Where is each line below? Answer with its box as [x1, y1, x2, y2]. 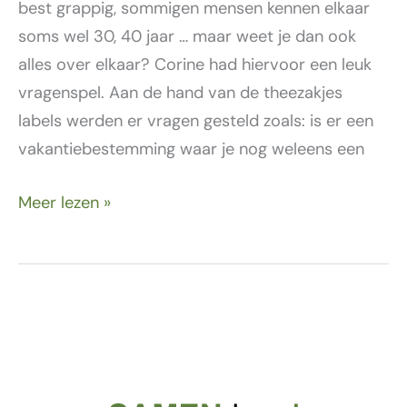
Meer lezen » [18, 191, 111, 213]
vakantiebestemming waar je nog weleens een [18, 138, 364, 161]
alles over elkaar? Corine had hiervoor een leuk [18, 54, 372, 76]
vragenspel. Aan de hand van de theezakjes [18, 82, 342, 104]
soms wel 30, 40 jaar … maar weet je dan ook [18, 25, 356, 48]
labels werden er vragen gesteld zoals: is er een [18, 110, 373, 133]
